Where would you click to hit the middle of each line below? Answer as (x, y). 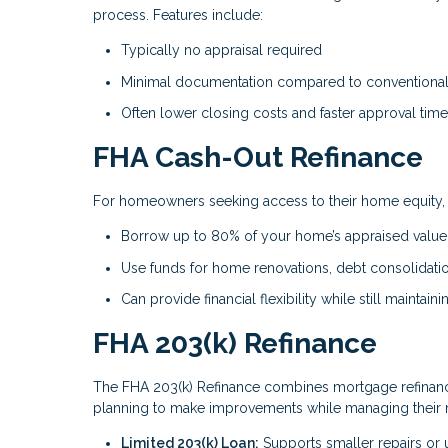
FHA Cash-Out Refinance (258, 158)
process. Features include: (178, 15)
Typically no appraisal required (221, 50)
